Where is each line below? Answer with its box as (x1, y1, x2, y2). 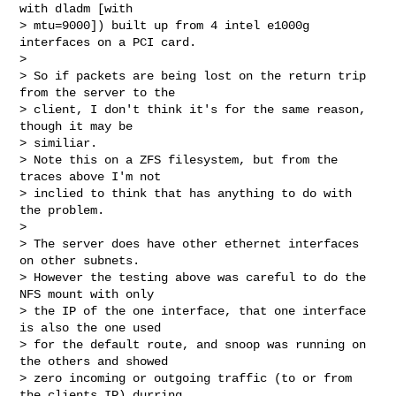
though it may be (19, 118, 141, 133)
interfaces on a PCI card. (19, 34, 197, 49)
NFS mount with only (19, 286, 162, 301)
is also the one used (19, 320, 169, 335)
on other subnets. (19, 253, 148, 268)
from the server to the (19, 85, 183, 100)
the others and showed (19, 354, 176, 369)
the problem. (19, 202, 105, 217)
